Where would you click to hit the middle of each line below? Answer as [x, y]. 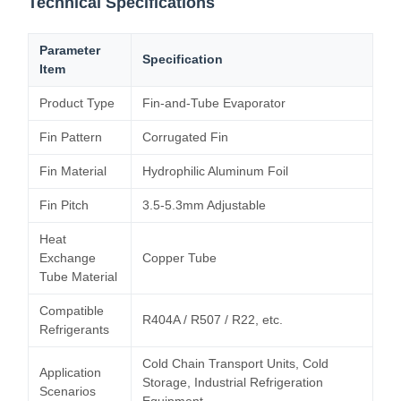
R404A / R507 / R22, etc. [213, 320]
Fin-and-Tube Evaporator [214, 103]
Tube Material [78, 277]
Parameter [70, 50]
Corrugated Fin [185, 137]
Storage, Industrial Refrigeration [233, 382]
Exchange [68, 258]
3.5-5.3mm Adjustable [204, 205]
